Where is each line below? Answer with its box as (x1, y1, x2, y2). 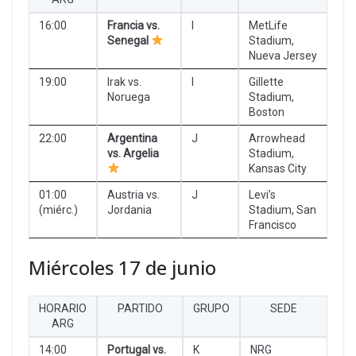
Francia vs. (107, 18, 160, 32)
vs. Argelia (107, 146, 159, 160)
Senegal (107, 33, 149, 47)
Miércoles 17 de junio (29, 253, 216, 281)
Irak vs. (107, 75, 141, 88)
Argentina (107, 131, 157, 145)
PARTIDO (117, 301, 163, 315)
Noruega (107, 90, 150, 103)
